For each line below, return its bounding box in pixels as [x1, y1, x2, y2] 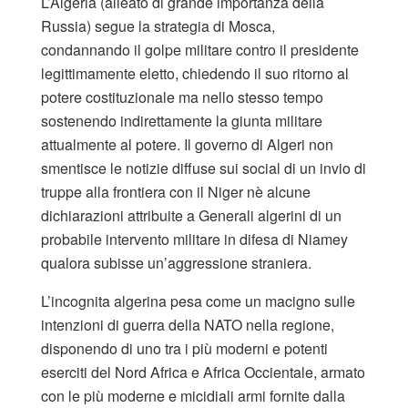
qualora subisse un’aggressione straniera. [41, 251, 311, 273]
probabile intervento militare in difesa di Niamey [41, 228, 348, 250]
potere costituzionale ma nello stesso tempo [41, 86, 323, 107]
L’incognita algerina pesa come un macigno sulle [41, 290, 355, 311]
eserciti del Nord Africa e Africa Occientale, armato [41, 361, 365, 382]
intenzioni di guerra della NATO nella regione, [41, 313, 334, 335]
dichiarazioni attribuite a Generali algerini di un [41, 204, 342, 226]
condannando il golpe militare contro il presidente [41, 38, 359, 60]
